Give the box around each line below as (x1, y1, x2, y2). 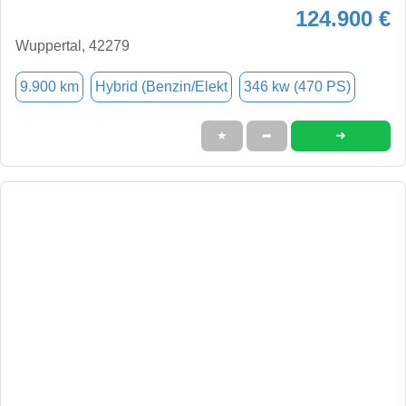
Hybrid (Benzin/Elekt (95, 78, 227, 94)
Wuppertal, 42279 (15, 37, 130, 53)
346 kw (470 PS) (244, 78, 351, 94)
